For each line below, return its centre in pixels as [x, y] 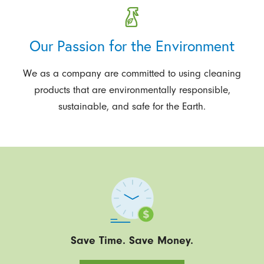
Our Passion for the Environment [132, 46]
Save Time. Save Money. [132, 240]
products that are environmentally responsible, [132, 89]
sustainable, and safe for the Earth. [132, 106]
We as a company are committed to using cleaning [132, 73]
